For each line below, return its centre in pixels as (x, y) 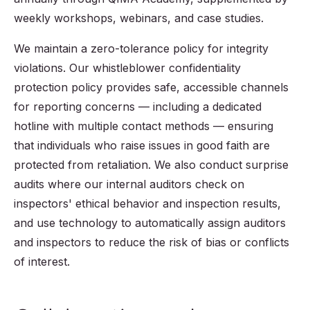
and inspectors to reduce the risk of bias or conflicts (152, 243)
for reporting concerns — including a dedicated (138, 107)
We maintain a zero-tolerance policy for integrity (141, 49)
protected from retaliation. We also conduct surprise (151, 165)
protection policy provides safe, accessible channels (151, 88)
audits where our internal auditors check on (129, 184)
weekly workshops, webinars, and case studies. (139, 18)
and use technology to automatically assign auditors (150, 223)
